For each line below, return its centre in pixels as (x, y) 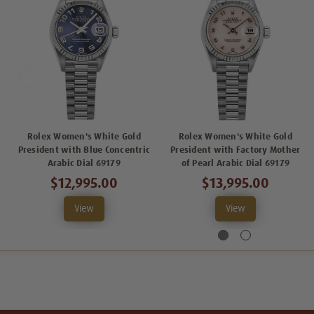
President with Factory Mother (235, 150)
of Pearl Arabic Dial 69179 (235, 163)
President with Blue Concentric (84, 150)
